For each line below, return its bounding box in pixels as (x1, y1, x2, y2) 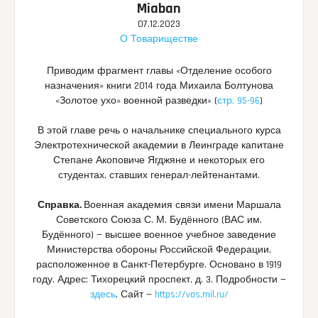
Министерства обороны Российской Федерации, (47, 243, 271, 257)
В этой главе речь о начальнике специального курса (37, 124, 281, 138)
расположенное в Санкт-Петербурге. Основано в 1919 (36, 258, 282, 272)
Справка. (37, 199, 84, 212)
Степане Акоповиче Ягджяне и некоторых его (53, 154, 265, 168)
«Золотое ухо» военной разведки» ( (55, 94, 217, 108)
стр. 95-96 (217, 94, 260, 108)
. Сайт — (115, 288, 155, 302)
